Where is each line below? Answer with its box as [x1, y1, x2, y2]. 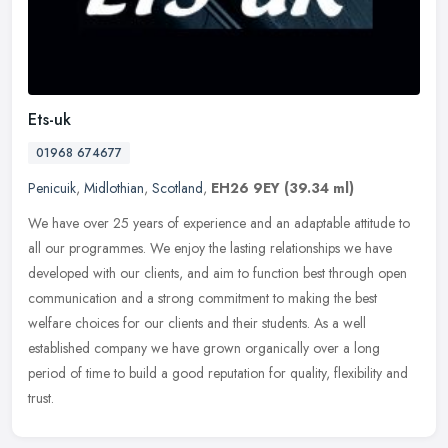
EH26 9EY [211, 177, 280, 198]
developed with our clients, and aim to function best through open [28, 262, 407, 283]
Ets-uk [28, 107, 71, 131]
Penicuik [28, 177, 76, 198]
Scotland [152, 177, 203, 198]
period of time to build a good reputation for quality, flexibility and [28, 362, 408, 383]
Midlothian [84, 177, 144, 198]
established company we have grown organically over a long [28, 337, 380, 358]
